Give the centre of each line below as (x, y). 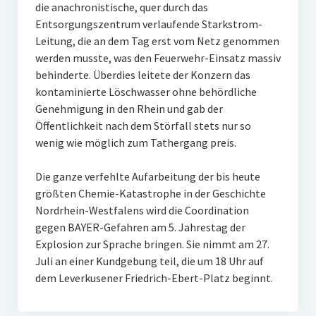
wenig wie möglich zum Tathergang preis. (135, 142)
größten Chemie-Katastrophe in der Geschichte (150, 193)
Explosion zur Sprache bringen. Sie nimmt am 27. (152, 244)
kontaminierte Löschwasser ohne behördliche (146, 92)
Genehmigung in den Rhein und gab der (129, 109)
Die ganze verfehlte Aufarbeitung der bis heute (147, 176)
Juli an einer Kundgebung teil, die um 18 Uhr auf (149, 261)
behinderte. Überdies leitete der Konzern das (142, 75)
